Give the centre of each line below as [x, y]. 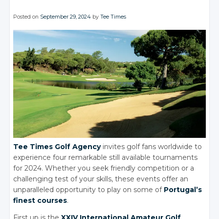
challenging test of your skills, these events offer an [101, 179]
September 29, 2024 [66, 17]
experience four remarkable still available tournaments [106, 158]
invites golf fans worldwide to [152, 147]
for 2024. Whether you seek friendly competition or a [104, 168]
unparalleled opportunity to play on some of [89, 190]
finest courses [40, 201]
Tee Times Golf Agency [57, 147]
